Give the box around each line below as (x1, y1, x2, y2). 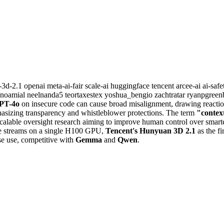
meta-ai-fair (47, 81, 85, 90)
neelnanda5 (27, 90, 65, 99)
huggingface (110, 81, 151, 90)
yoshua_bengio (104, 90, 154, 99)
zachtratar (154, 90, 187, 99)
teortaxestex (65, 90, 104, 99)
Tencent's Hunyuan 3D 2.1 (105, 126, 195, 135)
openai (24, 81, 47, 90)
